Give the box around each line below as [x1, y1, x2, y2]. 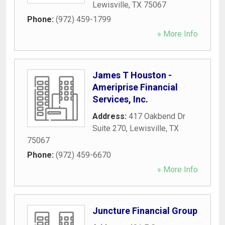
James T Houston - [92, 69, 172, 80]
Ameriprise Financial [92, 81, 178, 92]
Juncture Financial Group [92, 205, 197, 216]
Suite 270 [92, 123, 126, 133]
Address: [92, 111, 129, 121]
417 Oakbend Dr [129, 111, 185, 121]
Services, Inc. [92, 93, 148, 104]
